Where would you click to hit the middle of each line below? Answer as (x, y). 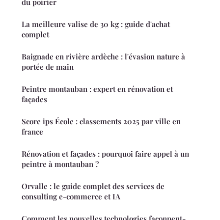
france (32, 132)
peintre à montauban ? (60, 164)
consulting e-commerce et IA (71, 197)
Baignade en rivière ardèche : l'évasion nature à (103, 57)
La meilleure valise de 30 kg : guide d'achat (96, 24)
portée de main (48, 67)
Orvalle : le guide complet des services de (93, 186)
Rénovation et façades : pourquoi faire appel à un (105, 154)
